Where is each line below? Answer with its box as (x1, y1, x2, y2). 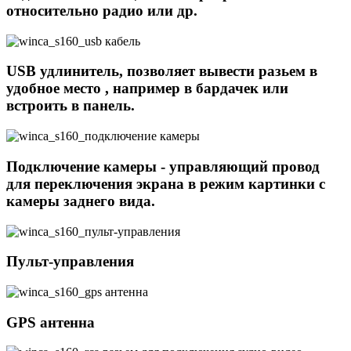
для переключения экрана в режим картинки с (6, 175, 325, 192)
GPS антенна (6, 313, 95, 331)
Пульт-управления (6, 253, 134, 270)
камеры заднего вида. (6, 192, 155, 209)
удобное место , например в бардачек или (6, 80, 288, 97)
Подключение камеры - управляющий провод (6, 157, 320, 175)
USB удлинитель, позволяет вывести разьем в (6, 63, 317, 80)
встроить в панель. (6, 97, 135, 114)
